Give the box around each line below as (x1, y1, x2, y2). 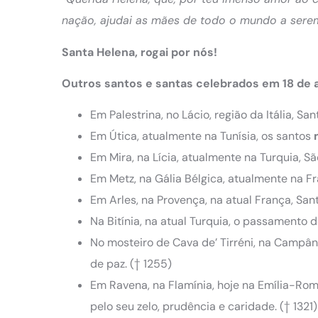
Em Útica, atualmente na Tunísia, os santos (90, 128, 311, 144)
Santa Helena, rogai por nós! (62, 44, 217, 60)
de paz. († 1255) (90, 256, 172, 272)
